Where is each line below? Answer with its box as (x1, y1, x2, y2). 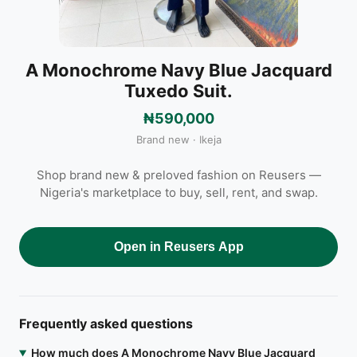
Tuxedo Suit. (124, 80, 233, 101)
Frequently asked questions (19, 316, 193, 331)
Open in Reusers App (113, 240, 244, 253)
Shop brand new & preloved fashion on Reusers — (36, 167, 321, 182)
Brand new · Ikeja (135, 133, 222, 146)
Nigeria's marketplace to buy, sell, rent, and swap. (39, 185, 318, 200)
